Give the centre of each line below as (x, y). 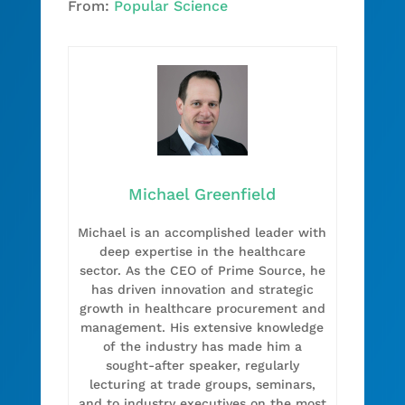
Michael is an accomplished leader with (202, 232)
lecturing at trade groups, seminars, (202, 384)
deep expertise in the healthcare (202, 251)
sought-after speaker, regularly (202, 365)
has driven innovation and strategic (202, 289)
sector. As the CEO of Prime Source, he (202, 270)
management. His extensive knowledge (202, 327)
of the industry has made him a (202, 346)
